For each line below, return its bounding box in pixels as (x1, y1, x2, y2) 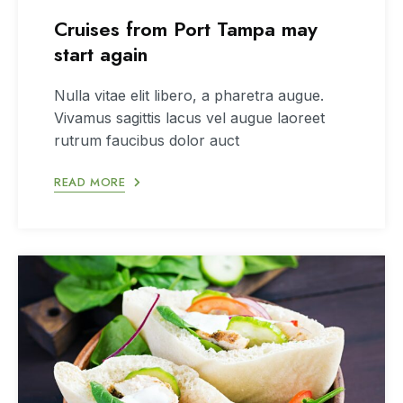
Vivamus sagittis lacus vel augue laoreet (54, 108, 325, 127)
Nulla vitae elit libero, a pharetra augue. (54, 85, 324, 104)
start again (54, 39, 148, 68)
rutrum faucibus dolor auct (54, 130, 239, 149)
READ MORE (54, 173, 126, 191)
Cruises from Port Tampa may (54, 13, 318, 43)
